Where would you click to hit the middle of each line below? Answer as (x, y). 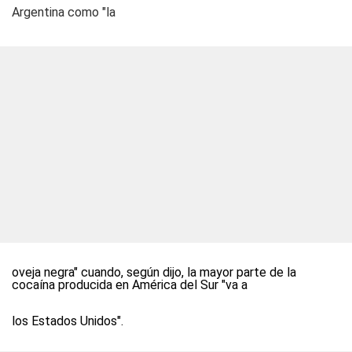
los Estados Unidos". (68, 321)
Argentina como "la (64, 12)
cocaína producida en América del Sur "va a (130, 285)
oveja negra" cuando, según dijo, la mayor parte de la (154, 272)
